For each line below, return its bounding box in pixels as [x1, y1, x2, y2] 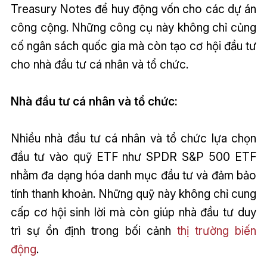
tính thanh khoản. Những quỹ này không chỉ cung [10, 187, 257, 201]
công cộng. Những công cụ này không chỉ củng [10, 20, 257, 35]
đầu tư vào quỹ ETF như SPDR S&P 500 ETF [10, 150, 257, 164]
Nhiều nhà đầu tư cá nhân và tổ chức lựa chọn [10, 131, 257, 146]
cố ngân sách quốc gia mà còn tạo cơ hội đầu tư [10, 39, 257, 54]
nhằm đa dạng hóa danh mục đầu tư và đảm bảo [10, 168, 257, 183]
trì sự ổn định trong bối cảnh [10, 223, 177, 238]
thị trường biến [176, 223, 257, 238]
